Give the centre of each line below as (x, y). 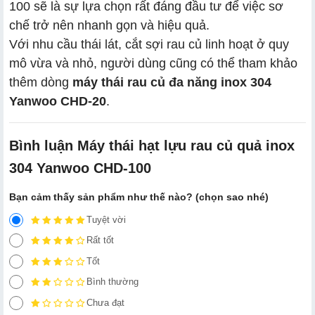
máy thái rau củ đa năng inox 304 (172, 82)
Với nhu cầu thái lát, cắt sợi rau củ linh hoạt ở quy (149, 44)
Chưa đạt (105, 302)
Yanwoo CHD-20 (58, 101)
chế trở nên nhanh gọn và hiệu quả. (109, 25)
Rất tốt (100, 240)
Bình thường (112, 282)
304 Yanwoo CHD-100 (80, 168)
